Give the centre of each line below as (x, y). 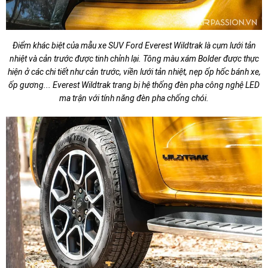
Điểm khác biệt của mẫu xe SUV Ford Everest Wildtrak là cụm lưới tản (134, 46)
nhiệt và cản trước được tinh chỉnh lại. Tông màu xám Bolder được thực (134, 59)
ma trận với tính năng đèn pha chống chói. (134, 98)
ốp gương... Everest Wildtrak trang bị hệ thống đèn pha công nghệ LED (134, 85)
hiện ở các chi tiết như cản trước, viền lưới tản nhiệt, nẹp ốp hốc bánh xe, (134, 72)
